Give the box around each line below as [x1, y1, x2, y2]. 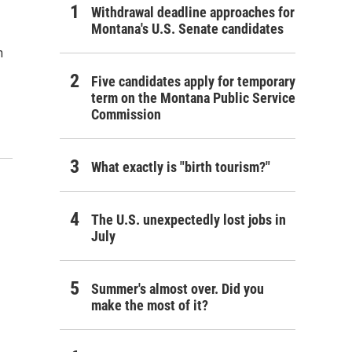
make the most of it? [91, 297, 208, 313]
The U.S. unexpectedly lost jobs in [91, 211, 286, 228]
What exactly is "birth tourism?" [91, 159, 270, 175]
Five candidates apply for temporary [91, 73, 295, 90]
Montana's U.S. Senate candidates [91, 20, 284, 37]
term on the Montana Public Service [91, 90, 295, 106]
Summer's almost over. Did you [91, 280, 264, 297]
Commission [91, 106, 161, 123]
